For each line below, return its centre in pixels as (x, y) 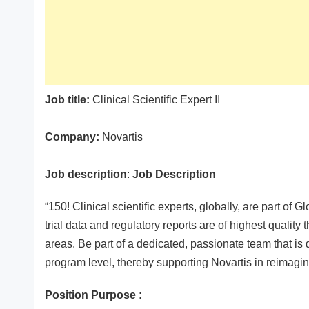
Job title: (67, 100)
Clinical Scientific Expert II (155, 100)
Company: (72, 137)
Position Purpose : (93, 295)
